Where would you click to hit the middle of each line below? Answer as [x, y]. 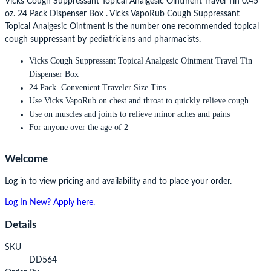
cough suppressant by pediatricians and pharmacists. [103, 40]
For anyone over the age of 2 [79, 128]
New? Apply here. [62, 202]
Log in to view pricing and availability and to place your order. [118, 181]
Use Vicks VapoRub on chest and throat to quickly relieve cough [139, 101]
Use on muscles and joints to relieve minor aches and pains [129, 114]
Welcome [26, 159]
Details [21, 225]
